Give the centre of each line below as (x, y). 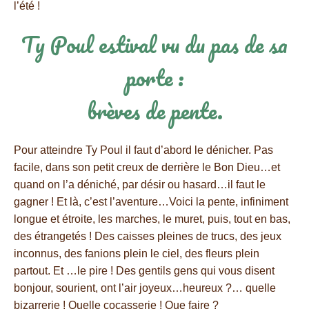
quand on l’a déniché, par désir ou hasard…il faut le (140, 185)
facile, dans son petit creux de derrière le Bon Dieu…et (147, 167)
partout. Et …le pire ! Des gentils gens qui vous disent (144, 271)
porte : (154, 78)
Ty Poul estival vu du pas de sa (154, 44)
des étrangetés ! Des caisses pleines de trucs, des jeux (148, 236)
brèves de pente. (154, 111)
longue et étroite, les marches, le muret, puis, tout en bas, (152, 219)
